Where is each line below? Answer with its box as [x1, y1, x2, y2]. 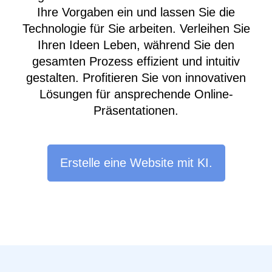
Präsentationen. [93, 104, 178, 118]
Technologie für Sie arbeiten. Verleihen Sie [22, 22, 250, 36]
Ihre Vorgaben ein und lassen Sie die [37, 5, 235, 19]
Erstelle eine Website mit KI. [59, 155, 212, 169]
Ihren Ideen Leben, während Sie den [38, 38, 234, 52]
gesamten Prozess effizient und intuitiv [32, 55, 240, 69]
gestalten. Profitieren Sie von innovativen [26, 71, 246, 85]
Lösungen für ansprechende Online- [39, 87, 233, 101]
